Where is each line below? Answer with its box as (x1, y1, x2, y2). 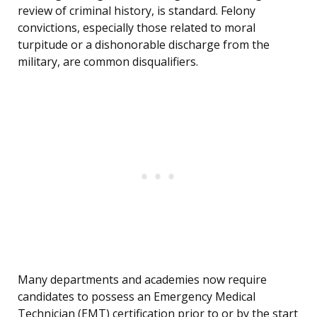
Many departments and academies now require (18, 272, 267, 288)
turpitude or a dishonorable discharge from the (18, 37, 270, 53)
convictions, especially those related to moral (18, 20, 255, 36)
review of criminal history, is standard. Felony (18, 3, 255, 19)
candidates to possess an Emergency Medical (18, 289, 255, 305)
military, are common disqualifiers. (18, 54, 198, 70)
